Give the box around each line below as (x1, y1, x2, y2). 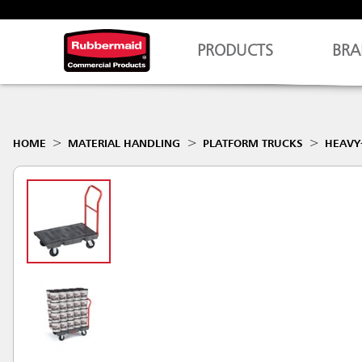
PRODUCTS (197, 44, 274, 60)
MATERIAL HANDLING (68, 138, 181, 149)
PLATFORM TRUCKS (202, 138, 303, 149)
